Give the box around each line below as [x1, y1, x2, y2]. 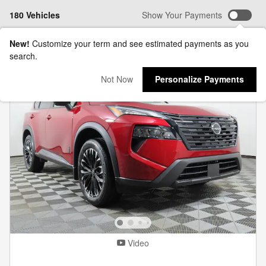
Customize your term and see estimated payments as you [32, 37, 249, 49]
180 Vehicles [9, 9, 60, 21]
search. [9, 50, 37, 62]
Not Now [101, 73, 133, 85]
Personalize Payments [155, 73, 244, 85]
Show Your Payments [142, 9, 222, 21]
